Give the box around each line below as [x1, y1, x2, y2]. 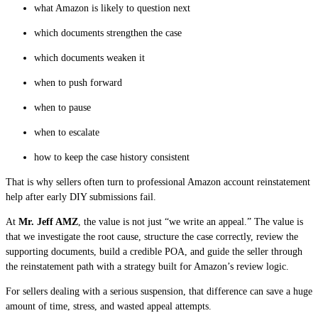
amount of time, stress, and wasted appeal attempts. [6, 300, 212, 312]
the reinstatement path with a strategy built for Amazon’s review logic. [6, 261, 289, 272]
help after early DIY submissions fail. [6, 191, 156, 202]
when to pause [34, 102, 91, 113]
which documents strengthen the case [34, 27, 182, 38]
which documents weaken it [34, 52, 145, 63]
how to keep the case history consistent [34, 151, 190, 163]
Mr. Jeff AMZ [18, 216, 78, 227]
